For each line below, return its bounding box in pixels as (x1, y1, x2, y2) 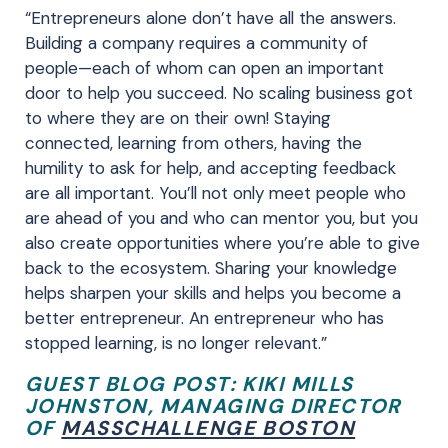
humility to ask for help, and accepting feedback (25, 156, 396, 179)
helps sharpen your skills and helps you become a (25, 281, 401, 304)
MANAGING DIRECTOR (160, 392, 402, 419)
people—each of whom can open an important (25, 56, 384, 79)
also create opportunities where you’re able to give (25, 231, 420, 254)
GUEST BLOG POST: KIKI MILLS (25, 370, 354, 397)
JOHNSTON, (25, 392, 154, 419)
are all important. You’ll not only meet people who (25, 181, 406, 204)
